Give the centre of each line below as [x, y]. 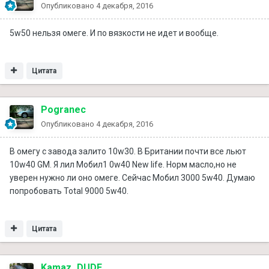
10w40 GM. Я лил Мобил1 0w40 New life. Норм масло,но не [123, 164]
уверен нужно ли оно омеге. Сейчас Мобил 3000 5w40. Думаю [132, 177]
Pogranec [63, 109]
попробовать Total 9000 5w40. [69, 191]
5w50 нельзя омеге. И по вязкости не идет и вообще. [114, 33]
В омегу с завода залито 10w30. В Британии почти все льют [128, 151]
